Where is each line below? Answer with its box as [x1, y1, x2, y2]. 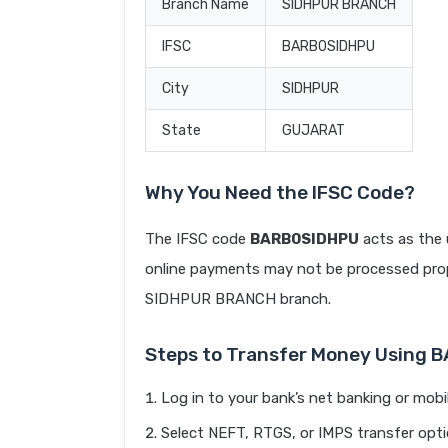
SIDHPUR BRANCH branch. [145, 290, 331, 309]
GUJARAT [282, 122, 345, 140]
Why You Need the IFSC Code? [145, 181, 415, 205]
